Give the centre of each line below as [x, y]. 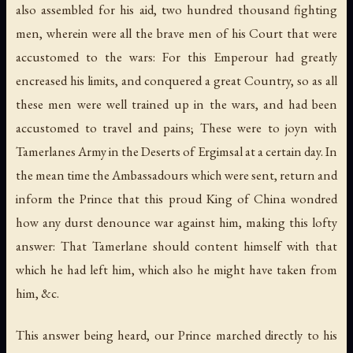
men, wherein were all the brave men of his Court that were [176, 33]
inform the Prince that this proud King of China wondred [176, 198]
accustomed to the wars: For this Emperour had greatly [176, 56]
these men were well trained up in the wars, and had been [176, 104]
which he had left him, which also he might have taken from [176, 269]
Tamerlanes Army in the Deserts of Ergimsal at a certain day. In [176, 151]
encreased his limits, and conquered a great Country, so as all [176, 80]
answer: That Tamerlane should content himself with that [176, 245]
